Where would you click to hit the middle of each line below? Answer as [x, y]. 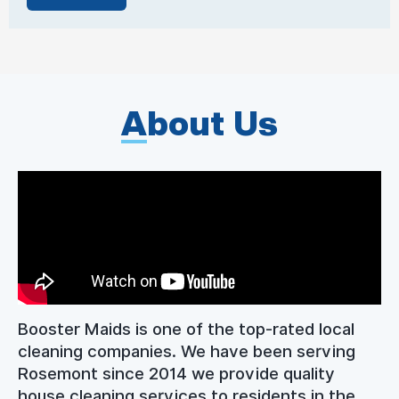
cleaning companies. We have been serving [187, 351]
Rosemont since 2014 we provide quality [176, 374]
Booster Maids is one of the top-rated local [186, 329]
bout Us [212, 123]
